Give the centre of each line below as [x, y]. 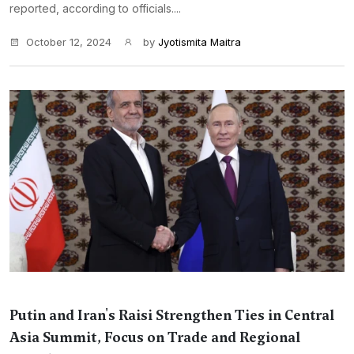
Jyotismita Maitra [200, 42]
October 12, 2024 [69, 42]
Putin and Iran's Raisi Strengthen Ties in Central [172, 315]
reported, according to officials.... [95, 8]
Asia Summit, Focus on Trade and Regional [155, 337]
